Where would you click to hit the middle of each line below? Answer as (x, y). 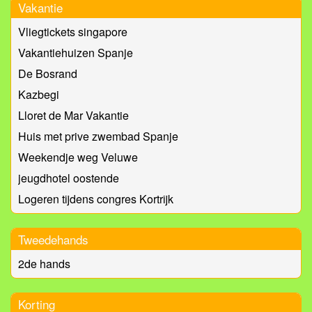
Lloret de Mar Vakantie (73, 116)
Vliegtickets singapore (73, 32)
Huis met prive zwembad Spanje (98, 136)
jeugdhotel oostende (69, 178)
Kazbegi (39, 95)
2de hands (44, 264)
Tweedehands (53, 240)
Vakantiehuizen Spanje (76, 53)
